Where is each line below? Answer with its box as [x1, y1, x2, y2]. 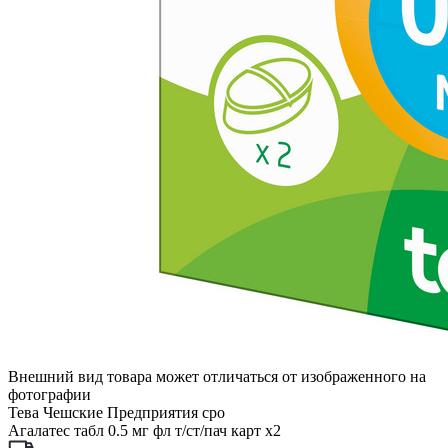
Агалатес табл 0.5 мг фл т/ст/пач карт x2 [8, 422, 281, 439]
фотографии [8, 386, 91, 403]
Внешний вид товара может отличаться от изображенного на [8, 368, 426, 385]
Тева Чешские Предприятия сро [8, 404, 225, 421]
